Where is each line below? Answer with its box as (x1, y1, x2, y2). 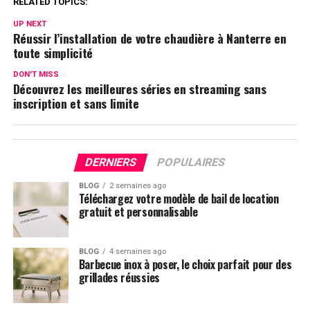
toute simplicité (12, 44, 93, 62)
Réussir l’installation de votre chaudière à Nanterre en (12, 29, 286, 47)
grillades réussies (78, 269, 160, 286)
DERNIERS (83, 156, 138, 169)
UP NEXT (12, 19, 46, 28)
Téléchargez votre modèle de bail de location (78, 190, 279, 207)
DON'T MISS (12, 70, 59, 79)
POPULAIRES (155, 156, 227, 169)
